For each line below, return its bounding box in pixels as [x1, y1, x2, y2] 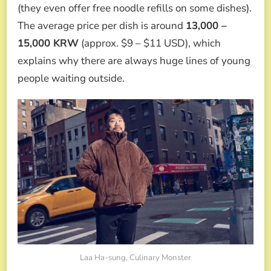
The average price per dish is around [18, 18, 186, 33]
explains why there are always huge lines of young [18, 53, 250, 68]
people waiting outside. [18, 71, 125, 85]
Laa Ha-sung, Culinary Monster [80, 252, 191, 263]
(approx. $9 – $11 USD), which [79, 36, 221, 50]
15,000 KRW [18, 36, 79, 50]
